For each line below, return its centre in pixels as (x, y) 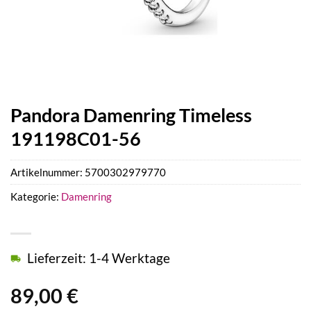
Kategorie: (36, 197)
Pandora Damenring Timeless (131, 115)
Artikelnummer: (48, 173)
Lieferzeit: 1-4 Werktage (99, 258)
